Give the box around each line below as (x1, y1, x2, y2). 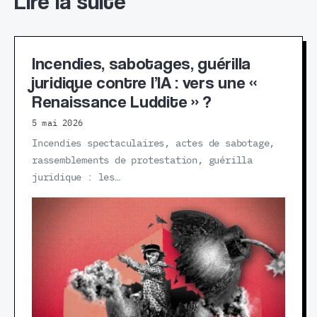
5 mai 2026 (32, 119, 83, 127)
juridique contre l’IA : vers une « (32, 72, 257, 93)
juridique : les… (32, 173, 120, 183)
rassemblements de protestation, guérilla (32, 156, 253, 166)
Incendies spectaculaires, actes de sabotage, (32, 139, 275, 149)
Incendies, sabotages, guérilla (32, 53, 251, 74)
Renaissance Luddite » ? (32, 91, 212, 112)
